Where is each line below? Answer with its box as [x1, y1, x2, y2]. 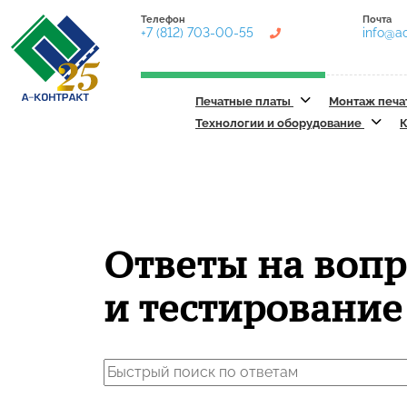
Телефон [141, 14, 185, 25]
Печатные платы [195, 94, 293, 108]
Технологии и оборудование [195, 116, 364, 130]
